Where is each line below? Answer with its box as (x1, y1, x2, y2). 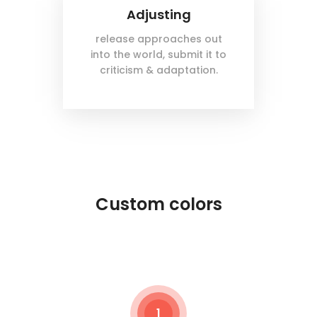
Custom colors (95, 192, 222, 217)
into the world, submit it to (91, 47, 226, 62)
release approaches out (95, 32, 222, 47)
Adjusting (126, 6, 191, 24)
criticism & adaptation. (99, 63, 218, 78)
